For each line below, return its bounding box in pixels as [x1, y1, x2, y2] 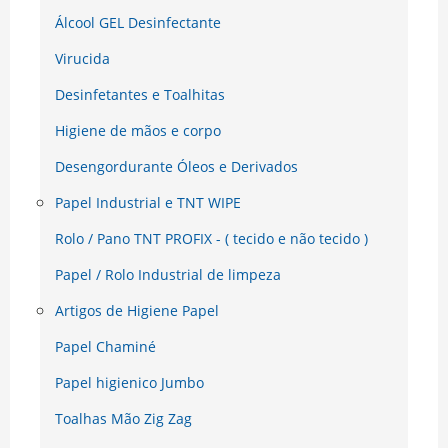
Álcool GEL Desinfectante [55, 13, 221, 33]
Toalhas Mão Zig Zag [55, 409, 192, 429]
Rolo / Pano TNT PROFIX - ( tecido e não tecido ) [55, 229, 368, 249]
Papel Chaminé [55, 337, 156, 357]
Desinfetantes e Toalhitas [55, 85, 225, 105]
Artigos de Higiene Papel [55, 301, 219, 321]
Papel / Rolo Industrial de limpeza [55, 265, 281, 285]
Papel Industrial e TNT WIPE [55, 193, 241, 213]
